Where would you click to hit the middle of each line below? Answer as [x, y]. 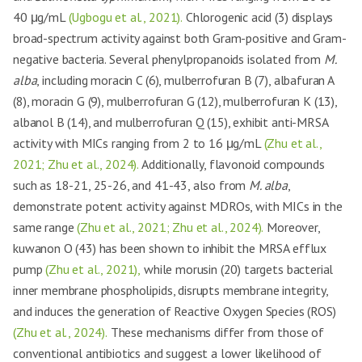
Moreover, [292, 227]
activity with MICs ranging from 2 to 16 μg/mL [139, 143]
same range [45, 227]
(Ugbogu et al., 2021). [126, 17]
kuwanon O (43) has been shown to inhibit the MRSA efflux [170, 248]
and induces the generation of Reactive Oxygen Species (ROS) [175, 311]
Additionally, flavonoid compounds [232, 164]
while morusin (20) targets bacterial [237, 269]
